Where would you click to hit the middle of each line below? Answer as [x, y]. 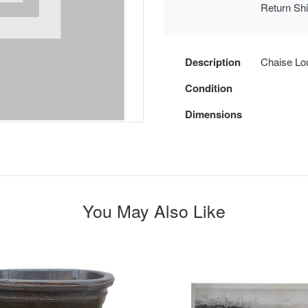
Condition [209, 88]
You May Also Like [154, 210]
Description [213, 62]
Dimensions [213, 114]
